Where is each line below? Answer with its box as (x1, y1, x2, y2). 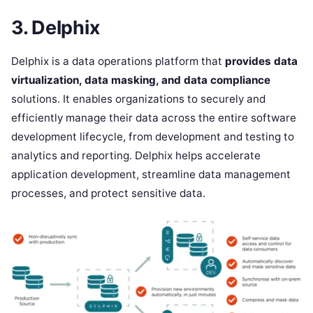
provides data (225, 54, 298, 68)
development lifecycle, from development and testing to (11, 130, 294, 144)
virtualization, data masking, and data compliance (11, 73, 270, 87)
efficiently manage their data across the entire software (11, 111, 296, 125)
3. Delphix (11, 16, 100, 40)
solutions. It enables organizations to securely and (11, 92, 265, 106)
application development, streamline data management (11, 168, 291, 182)
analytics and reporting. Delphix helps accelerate (11, 149, 261, 163)
